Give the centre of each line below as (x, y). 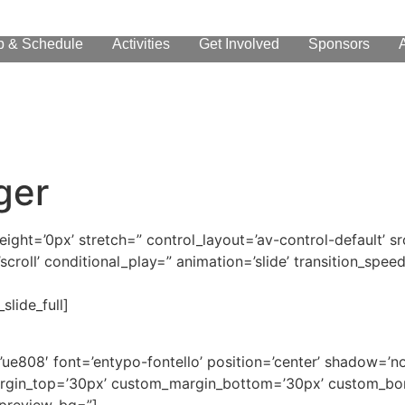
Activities (141, 43)
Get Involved (239, 43)
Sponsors (339, 43)
